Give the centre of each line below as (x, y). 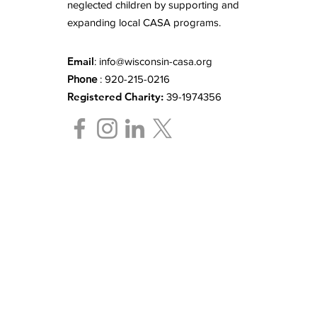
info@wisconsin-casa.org (156, 61)
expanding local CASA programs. (144, 22)
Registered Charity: (115, 97)
